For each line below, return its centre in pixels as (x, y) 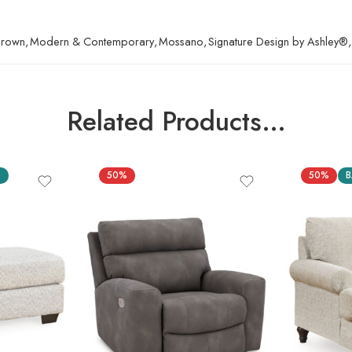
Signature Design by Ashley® (278, 42)
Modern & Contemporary (92, 42)
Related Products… (176, 122)
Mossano (181, 42)
